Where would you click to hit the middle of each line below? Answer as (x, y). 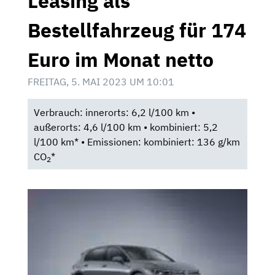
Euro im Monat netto (121, 59)
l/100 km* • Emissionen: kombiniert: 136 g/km (137, 141)
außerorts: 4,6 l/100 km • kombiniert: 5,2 (126, 127)
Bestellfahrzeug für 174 (137, 30)
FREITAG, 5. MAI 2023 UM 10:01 (101, 81)
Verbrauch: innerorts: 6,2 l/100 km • (114, 112)
